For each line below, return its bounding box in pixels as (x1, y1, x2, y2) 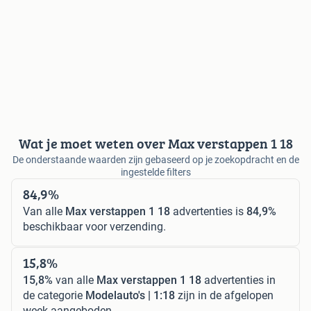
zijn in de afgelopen (175, 288, 274, 302)
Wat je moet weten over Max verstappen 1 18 (18, 133, 293, 153)
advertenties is (170, 204, 246, 218)
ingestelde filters (120, 166, 191, 178)
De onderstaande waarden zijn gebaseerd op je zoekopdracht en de (12, 153, 299, 165)
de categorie (23, 288, 85, 302)
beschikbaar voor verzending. (23, 219, 166, 233)
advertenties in (201, 273, 276, 287)
